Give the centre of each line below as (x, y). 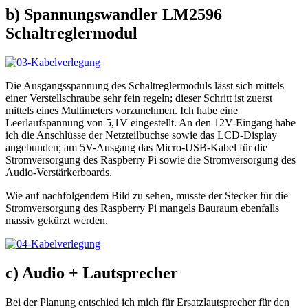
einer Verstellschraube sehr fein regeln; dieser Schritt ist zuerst (139, 98)
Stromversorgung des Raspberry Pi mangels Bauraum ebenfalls (142, 208)
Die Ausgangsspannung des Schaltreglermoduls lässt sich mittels (145, 86)
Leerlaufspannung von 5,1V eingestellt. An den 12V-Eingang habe (151, 123)
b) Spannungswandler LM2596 (114, 15)
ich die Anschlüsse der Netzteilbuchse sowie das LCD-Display (141, 135)
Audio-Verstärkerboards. (59, 173)
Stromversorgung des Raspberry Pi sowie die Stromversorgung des (151, 160)
